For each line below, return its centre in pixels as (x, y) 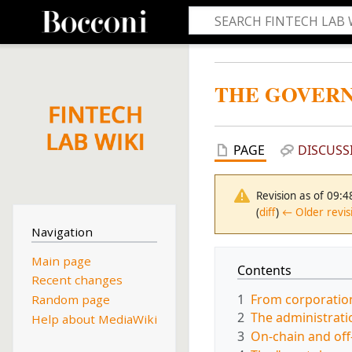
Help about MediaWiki (94, 319)
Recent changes (77, 280)
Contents (264, 270)
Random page (70, 300)
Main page (61, 260)
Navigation (62, 232)
